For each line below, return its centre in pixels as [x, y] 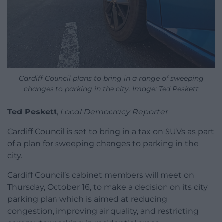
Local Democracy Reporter [114, 111]
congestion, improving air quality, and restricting [103, 211]
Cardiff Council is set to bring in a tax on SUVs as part [111, 131]
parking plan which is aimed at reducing [87, 199]
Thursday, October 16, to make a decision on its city [108, 187]
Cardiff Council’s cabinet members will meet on [101, 175]
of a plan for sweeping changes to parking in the [103, 143]
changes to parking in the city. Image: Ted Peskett [111, 88]
